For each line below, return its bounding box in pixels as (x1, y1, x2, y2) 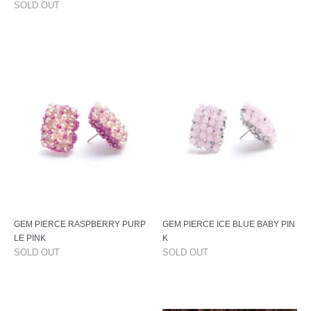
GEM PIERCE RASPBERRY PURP (14, 219, 146, 229)
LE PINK (14, 233, 46, 243)
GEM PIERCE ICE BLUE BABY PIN (162, 219, 295, 229)
